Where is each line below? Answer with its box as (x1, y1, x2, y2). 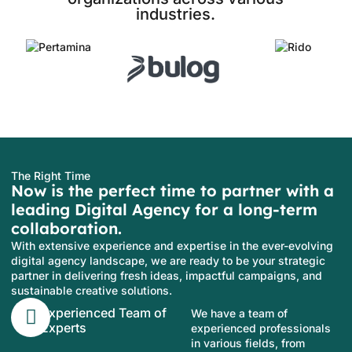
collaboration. (11, 218, 122, 238)
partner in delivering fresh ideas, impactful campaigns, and (11, 268, 322, 282)
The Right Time (11, 168, 90, 182)
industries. (136, 5, 216, 24)
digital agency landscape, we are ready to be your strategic (11, 253, 325, 267)
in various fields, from (191, 335, 306, 350)
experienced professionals (191, 321, 332, 335)
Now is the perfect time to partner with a (11, 180, 334, 200)
